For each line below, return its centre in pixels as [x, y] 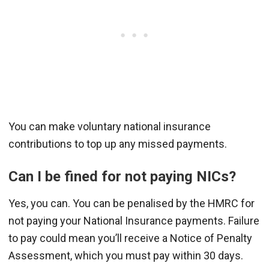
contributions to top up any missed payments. [118, 144]
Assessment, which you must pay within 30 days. [126, 255]
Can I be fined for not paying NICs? [122, 176]
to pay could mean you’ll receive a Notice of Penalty [130, 238]
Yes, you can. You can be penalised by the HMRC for [131, 203]
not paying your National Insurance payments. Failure [134, 220]
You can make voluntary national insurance [110, 126]
